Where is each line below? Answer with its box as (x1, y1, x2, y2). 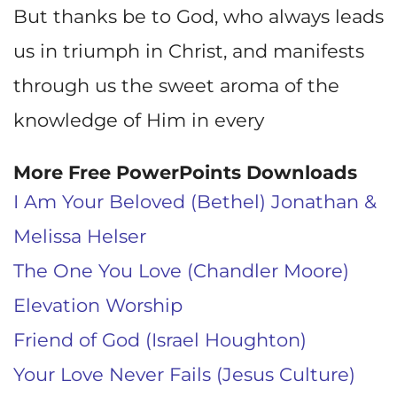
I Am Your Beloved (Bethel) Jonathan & (13, 190, 377, 213)
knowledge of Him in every (13, 109, 264, 132)
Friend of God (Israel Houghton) (13, 328, 307, 351)
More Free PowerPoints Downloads (13, 160, 357, 183)
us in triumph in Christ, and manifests (13, 40, 364, 63)
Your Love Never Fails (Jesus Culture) (13, 362, 355, 385)
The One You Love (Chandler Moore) (13, 259, 349, 282)
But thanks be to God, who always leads (13, 5, 384, 28)
